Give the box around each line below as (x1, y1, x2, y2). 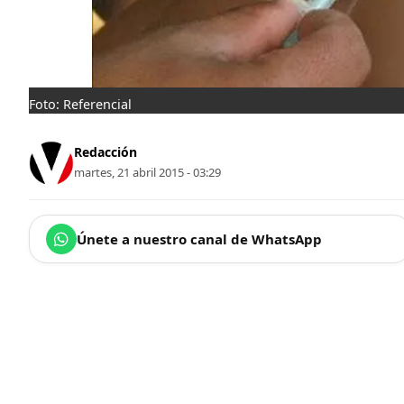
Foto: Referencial (29, 95, 132, 113)
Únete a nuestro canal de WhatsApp (77, 229, 322, 248)
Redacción (74, 143, 137, 161)
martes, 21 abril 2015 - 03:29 (74, 164, 221, 181)
